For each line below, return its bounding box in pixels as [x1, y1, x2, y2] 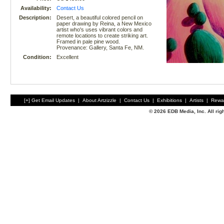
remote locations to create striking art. [56, 32, 148, 38]
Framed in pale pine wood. [56, 38, 120, 44]
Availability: [20, 5, 51, 11]
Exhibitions [157, 97, 182, 103]
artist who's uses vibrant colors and [56, 26, 142, 32]
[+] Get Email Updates [24, 97, 75, 103]
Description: [18, 14, 51, 20]
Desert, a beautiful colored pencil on [56, 14, 143, 20]
